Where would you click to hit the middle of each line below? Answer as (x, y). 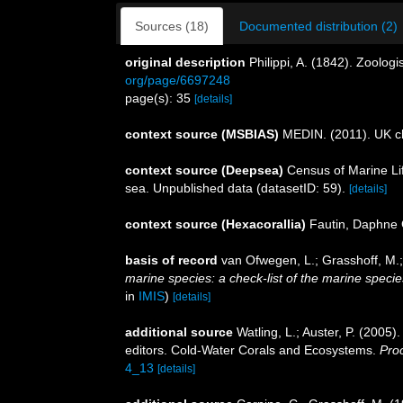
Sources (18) (172, 26)
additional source (179, 332)
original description (185, 62)
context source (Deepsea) (204, 170)
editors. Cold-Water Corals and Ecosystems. (252, 350)
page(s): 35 (160, 98)
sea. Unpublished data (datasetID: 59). (235, 188)
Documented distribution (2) (318, 26)
